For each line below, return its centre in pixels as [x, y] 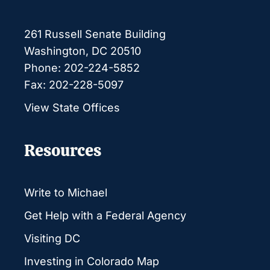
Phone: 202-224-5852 [82, 68]
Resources [63, 150]
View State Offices [72, 108]
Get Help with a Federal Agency [105, 215]
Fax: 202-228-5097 [74, 85]
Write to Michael [66, 193]
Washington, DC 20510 [83, 51]
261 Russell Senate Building [95, 34]
